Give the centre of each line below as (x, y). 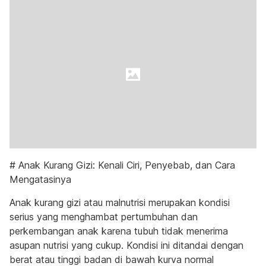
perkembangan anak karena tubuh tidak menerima (119, 231)
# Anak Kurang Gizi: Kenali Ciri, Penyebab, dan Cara (122, 165)
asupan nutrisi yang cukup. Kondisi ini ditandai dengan (126, 245)
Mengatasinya (40, 179)
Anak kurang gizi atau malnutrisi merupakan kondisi (120, 202)
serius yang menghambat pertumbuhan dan (104, 217)
